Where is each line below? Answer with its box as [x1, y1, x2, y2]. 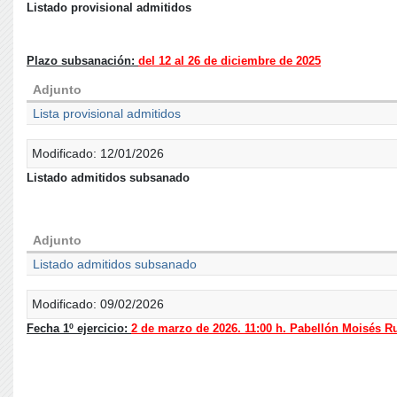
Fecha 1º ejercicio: [27, 322, 131, 335]
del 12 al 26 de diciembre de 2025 [138, 54, 321, 67]
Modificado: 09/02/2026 [32, 297, 164, 311]
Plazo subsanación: [27, 54, 138, 67]
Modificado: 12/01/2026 [32, 146, 164, 160]
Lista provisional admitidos [33, 106, 182, 121]
